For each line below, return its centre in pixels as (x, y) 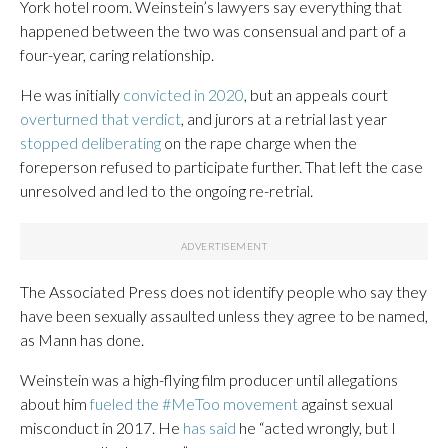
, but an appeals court (316, 94)
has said (209, 427)
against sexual (345, 403)
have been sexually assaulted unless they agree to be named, (224, 315)
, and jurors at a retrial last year (284, 118)
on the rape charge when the (259, 142)
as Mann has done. (82, 339)
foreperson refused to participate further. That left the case (221, 166)
